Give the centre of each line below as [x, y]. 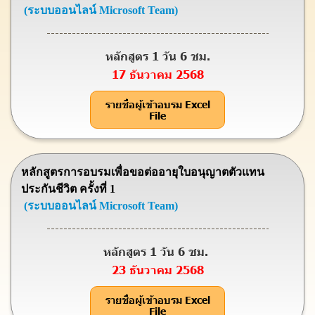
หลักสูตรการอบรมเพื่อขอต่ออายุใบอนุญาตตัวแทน [143, 172]
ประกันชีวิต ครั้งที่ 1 [68, 189]
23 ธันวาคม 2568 [157, 269]
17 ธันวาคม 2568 [157, 74]
